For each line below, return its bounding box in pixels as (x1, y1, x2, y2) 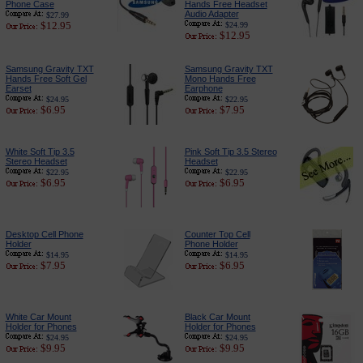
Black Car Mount (184, 312, 250, 322)
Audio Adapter (184, 9, 239, 19)
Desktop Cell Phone (5, 229, 83, 239)
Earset (5, 83, 32, 93)
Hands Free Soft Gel (5, 74, 87, 83)
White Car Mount (5, 312, 71, 322)
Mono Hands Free (184, 74, 256, 83)
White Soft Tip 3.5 (5, 147, 75, 156)
